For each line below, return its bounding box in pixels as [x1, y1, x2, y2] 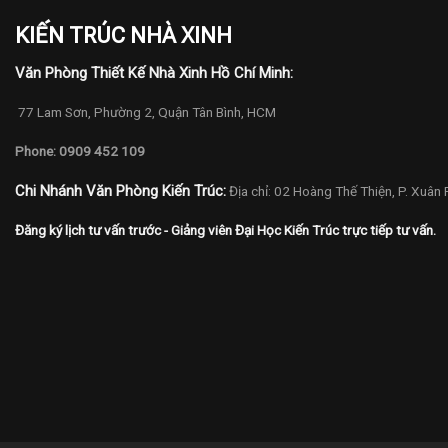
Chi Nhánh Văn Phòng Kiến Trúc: [15, 181, 226, 200]
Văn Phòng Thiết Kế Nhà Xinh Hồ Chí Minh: [15, 63, 293, 82]
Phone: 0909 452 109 [15, 143, 145, 160]
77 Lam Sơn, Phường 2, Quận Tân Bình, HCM [15, 104, 276, 121]
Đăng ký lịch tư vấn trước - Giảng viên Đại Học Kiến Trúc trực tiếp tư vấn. [15, 222, 436, 239]
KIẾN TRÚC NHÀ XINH [15, 22, 232, 49]
